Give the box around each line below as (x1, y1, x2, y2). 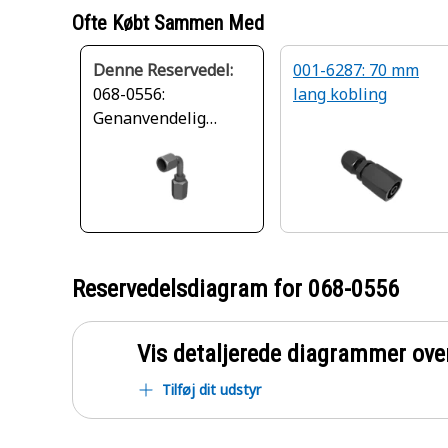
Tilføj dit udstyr (162, 380, 261, 399)
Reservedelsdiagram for (72, 275, 308, 303)
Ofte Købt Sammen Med (72, 11, 264, 35)
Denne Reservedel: (93, 59, 233, 81)
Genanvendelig (93, 107, 206, 129)
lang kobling (293, 83, 387, 105)
